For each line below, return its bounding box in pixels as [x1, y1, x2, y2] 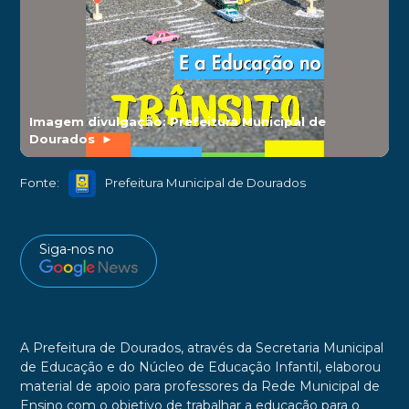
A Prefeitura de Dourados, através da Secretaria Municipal [19, 340, 383, 357]
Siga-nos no [38, 240, 114, 257]
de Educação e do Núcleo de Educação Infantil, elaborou [19, 359, 381, 376]
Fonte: [19, 175, 59, 191]
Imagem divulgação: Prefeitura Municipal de [28, 113, 326, 129]
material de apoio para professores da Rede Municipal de [19, 378, 380, 395]
